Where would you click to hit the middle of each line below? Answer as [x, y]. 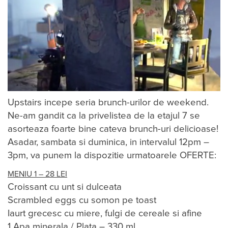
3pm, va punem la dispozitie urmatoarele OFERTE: [112, 156]
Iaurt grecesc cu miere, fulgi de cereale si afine [105, 214]
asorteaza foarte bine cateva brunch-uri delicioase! [113, 129]
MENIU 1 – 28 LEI [37, 174]
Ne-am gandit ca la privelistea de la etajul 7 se [104, 116]
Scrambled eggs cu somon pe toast [82, 201]
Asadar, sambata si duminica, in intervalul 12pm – [108, 142]
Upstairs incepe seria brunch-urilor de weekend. [108, 103]
